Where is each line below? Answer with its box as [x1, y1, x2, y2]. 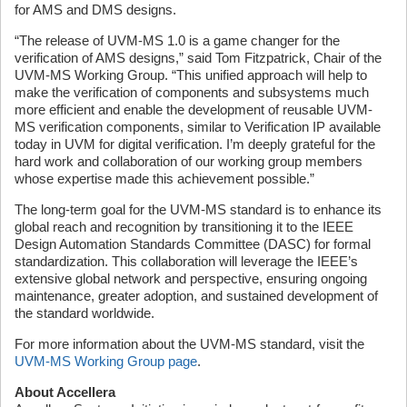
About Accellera [15, 384, 115, 400]
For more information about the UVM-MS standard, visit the [15, 336, 364, 352]
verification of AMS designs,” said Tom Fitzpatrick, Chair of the [15, 50, 382, 65]
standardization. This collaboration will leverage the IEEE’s [15, 253, 358, 269]
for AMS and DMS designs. [15, 2, 176, 17]
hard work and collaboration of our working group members [15, 154, 362, 169]
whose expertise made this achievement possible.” [15, 171, 314, 186]
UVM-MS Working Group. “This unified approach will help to [15, 67, 367, 83]
